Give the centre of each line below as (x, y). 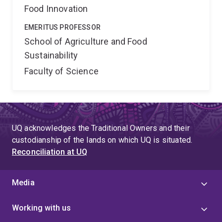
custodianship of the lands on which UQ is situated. (102, 140)
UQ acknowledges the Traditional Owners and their (101, 128)
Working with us (42, 208)
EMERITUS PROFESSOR (62, 27)
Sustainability (51, 55)
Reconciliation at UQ (50, 152)
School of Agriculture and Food (86, 41)
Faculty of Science (61, 71)
